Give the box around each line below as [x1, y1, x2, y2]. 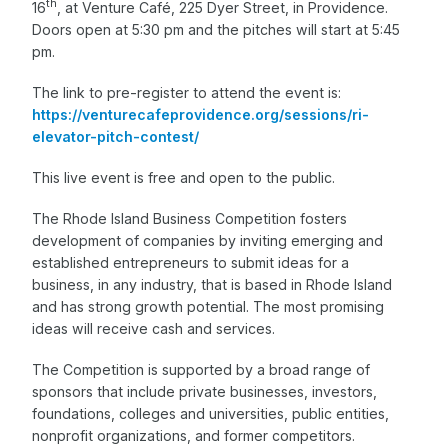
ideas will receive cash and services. [32, 319, 275, 337]
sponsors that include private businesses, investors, [32, 383, 377, 401]
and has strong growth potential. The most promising [32, 297, 384, 315]
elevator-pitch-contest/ [32, 127, 199, 145]
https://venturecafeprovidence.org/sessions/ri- [32, 105, 369, 123]
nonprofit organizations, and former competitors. [32, 427, 355, 445]
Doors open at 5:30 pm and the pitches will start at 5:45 [32, 20, 400, 38]
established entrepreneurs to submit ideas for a [32, 253, 349, 271]
